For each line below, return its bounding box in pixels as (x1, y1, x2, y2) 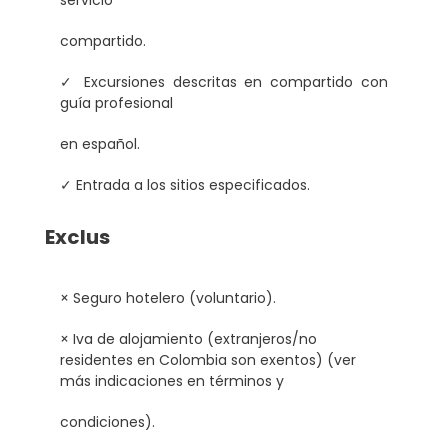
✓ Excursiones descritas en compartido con (60, 72, 388, 93)
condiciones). (60, 412, 155, 433)
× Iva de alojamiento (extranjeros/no (60, 329, 317, 350)
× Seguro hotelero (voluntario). (60, 288, 276, 309)
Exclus (45, 223, 110, 252)
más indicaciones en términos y (60, 371, 284, 392)
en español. (60, 134, 140, 155)
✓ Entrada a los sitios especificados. (60, 175, 310, 196)
